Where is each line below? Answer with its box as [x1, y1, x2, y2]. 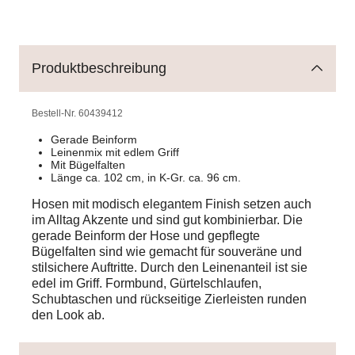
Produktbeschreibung [32, 59, 166, 76]
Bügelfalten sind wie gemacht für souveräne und [32, 244, 302, 258]
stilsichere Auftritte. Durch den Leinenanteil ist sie [32, 260, 307, 274]
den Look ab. [32, 307, 105, 322]
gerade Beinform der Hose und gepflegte [32, 228, 260, 242]
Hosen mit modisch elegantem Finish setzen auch [32, 197, 311, 211]
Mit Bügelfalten [51, 158, 125, 171]
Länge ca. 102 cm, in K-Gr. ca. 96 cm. [51, 170, 241, 184]
